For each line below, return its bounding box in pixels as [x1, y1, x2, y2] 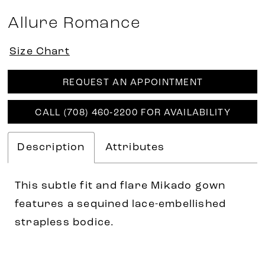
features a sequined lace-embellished [15, 199, 227, 210]
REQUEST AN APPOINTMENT [62, 78, 203, 88]
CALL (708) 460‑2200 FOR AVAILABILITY [35, 108, 231, 118]
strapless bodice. [15, 218, 115, 228]
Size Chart [9, 46, 70, 57]
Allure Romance [8, 15, 141, 32]
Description [17, 142, 85, 153]
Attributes [105, 142, 165, 153]
